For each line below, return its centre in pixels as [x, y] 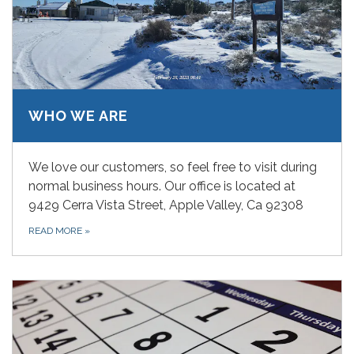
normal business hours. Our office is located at [162, 186]
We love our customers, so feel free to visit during [173, 168]
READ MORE [56, 231]
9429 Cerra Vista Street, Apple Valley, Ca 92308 [166, 205]
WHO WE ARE [78, 116]
